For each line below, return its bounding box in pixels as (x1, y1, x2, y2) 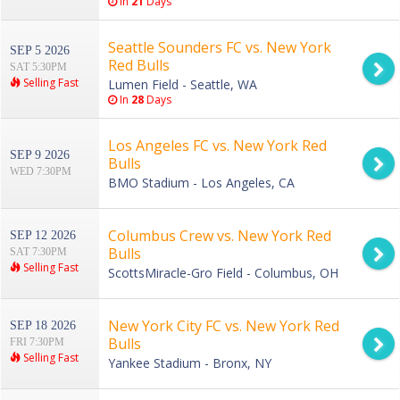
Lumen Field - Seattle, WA (108, 76, 257, 94)
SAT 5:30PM (10, 61, 67, 74)
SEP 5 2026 (10, 44, 70, 58)
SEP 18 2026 (10, 319, 76, 333)
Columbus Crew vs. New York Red (108, 226, 331, 246)
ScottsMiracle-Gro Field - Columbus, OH (108, 264, 338, 282)
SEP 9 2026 (10, 148, 70, 162)
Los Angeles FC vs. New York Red (108, 136, 327, 156)
